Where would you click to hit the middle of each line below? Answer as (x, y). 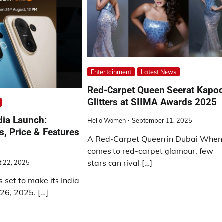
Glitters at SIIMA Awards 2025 (152, 102)
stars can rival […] (120, 162)
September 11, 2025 (162, 120)
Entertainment (111, 72)
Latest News (159, 72)
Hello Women (107, 120)
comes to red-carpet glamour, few (150, 150)
